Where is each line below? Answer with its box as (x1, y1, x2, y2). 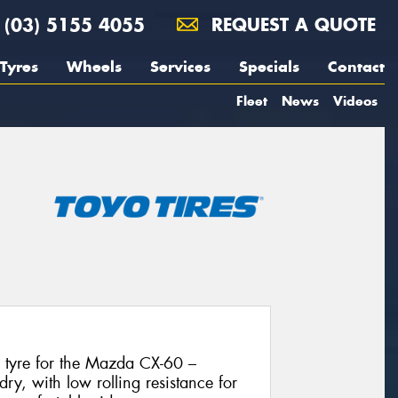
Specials (239, 57, 299, 76)
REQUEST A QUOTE (205, 13, 376, 36)
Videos (333, 92, 378, 109)
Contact (328, 57, 385, 76)
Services (150, 57, 211, 76)
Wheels (67, 57, 122, 76)
